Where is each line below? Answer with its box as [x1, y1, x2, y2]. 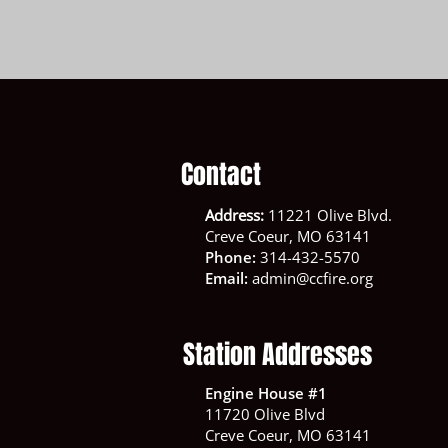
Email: [204, 268, 248, 288]
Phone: [204, 247, 256, 267]
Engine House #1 [204, 383, 327, 403]
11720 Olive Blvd [204, 404, 325, 424]
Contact [180, 155, 261, 194]
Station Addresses [182, 335, 372, 374]
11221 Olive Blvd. [267, 205, 392, 225]
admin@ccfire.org [251, 268, 373, 288]
